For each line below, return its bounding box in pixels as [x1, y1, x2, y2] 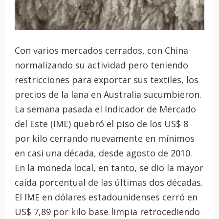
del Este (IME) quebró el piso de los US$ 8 [15, 117, 188, 130]
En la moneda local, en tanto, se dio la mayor [15, 161, 203, 174]
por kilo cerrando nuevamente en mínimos [15, 132, 195, 144]
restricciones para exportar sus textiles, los [15, 73, 198, 86]
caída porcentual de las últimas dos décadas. [15, 176, 203, 188]
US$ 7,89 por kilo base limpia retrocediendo [15, 205, 200, 218]
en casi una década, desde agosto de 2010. [15, 147, 192, 159]
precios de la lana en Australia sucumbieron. [15, 88, 201, 100]
